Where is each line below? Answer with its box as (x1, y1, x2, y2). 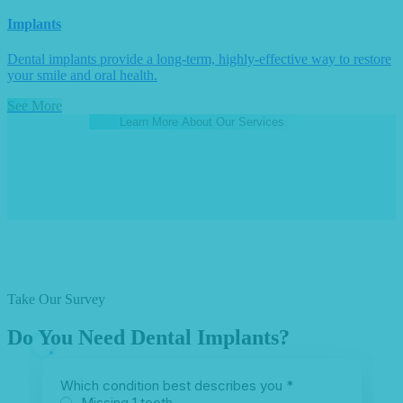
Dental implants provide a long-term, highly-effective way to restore (7, 51, 391, 67)
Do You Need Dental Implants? (7, 326, 290, 350)
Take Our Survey (7, 291, 105, 308)
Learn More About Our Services (119, 115, 284, 130)
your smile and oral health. (7, 67, 157, 84)
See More (7, 98, 62, 114)
